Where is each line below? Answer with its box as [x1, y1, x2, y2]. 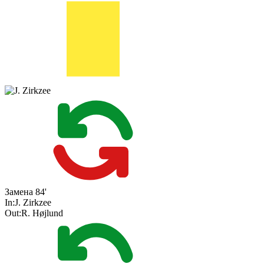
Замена [5, 187, 33, 197]
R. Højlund [21, 208, 63, 219]
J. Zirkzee [15, 197, 51, 208]
